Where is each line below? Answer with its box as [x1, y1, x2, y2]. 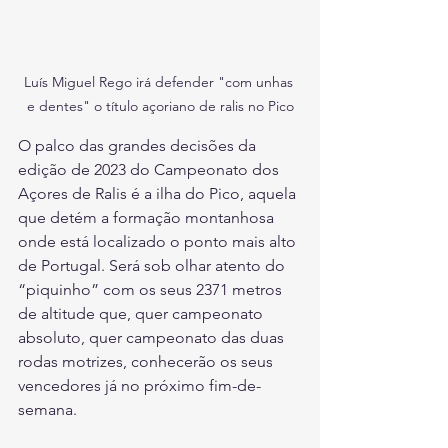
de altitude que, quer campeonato [18, 304, 267, 324]
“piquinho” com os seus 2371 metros [18, 280, 286, 300]
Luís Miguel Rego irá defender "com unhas [23, 73, 297, 92]
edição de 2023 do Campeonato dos [18, 160, 283, 180]
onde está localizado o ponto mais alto [18, 232, 300, 252]
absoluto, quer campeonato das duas [18, 328, 288, 348]
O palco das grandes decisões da [18, 136, 260, 156]
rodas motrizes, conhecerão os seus [18, 352, 277, 372]
